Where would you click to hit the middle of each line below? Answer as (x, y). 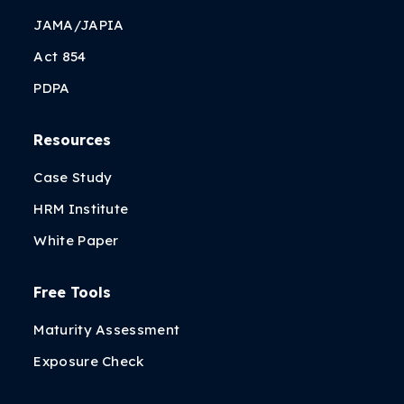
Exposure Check (89, 361)
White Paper (76, 240)
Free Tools (73, 292)
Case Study (73, 177)
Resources (73, 140)
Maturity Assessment (107, 330)
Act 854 (60, 56)
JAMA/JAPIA (79, 25)
